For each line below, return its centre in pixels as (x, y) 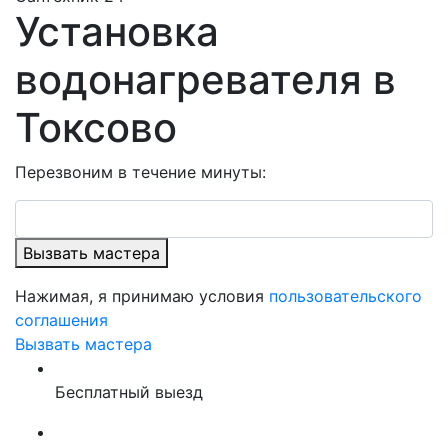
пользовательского (345, 296)
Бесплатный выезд (129, 392)
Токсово (96, 127)
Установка (117, 31)
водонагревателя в (205, 79)
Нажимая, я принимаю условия (142, 296)
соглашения (61, 320)
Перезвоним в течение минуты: (140, 172)
